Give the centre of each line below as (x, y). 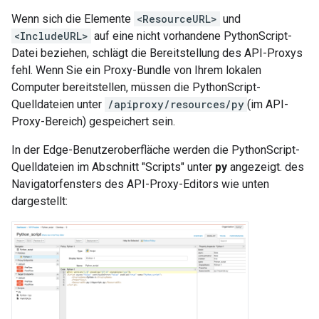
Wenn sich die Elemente (73, 19)
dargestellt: (40, 201)
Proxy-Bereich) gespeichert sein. (93, 121)
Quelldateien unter (58, 104)
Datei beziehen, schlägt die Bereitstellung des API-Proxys (157, 53)
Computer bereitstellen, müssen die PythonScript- (136, 87)
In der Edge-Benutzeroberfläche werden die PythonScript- (156, 150)
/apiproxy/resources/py (176, 104)
